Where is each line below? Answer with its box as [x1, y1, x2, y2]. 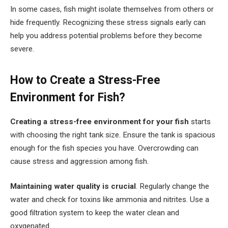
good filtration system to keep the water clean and [10, 208, 179, 218]
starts [189, 117, 211, 126]
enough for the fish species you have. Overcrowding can [10, 143, 198, 153]
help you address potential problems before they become [10, 31, 202, 41]
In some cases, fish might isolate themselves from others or [10, 5, 214, 14]
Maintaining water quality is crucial [10, 182, 136, 191]
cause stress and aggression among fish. [10, 156, 149, 166]
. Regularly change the [136, 182, 209, 191]
